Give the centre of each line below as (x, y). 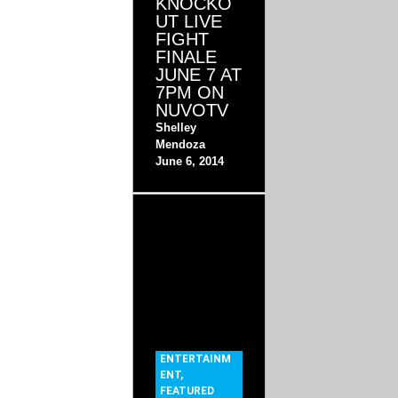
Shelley (176, 128)
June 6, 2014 (190, 162)
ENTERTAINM (196, 359)
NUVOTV (192, 111)
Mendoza (181, 145)
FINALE (187, 57)
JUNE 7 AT (199, 75)
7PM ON (190, 93)
